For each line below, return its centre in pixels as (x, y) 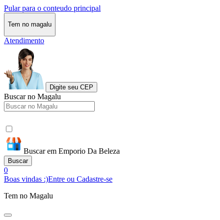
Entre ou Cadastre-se (80, 179)
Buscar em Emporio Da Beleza (72, 151)
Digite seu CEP (71, 87)
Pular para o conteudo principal (52, 8)
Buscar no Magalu (32, 96)
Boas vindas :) (26, 179)
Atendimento (24, 40)
